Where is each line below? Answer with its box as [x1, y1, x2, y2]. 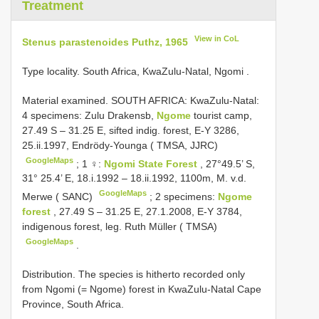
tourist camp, [194, 109, 252, 121]
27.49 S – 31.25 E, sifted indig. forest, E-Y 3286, [22, 124, 239, 136]
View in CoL [194, 34, 240, 43]
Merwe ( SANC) [22, 190, 95, 202]
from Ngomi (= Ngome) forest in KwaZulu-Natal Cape [22, 283, 261, 295]
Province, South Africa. [22, 298, 124, 310]
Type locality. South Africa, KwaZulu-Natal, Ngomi [22, 65, 246, 77]
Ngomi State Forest [104, 157, 201, 169]
